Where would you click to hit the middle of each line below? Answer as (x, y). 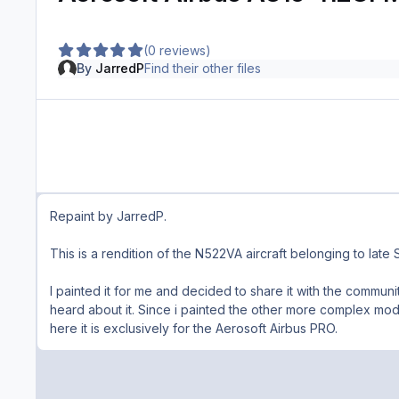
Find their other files (202, 69)
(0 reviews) (178, 50)
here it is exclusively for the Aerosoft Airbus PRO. (194, 329)
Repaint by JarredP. (108, 216)
